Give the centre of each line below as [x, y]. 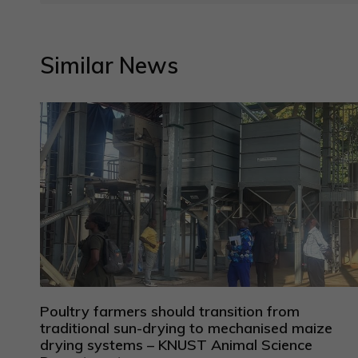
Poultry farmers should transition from [170, 311]
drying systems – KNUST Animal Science [176, 344]
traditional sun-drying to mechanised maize [186, 328]
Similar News [109, 65]
